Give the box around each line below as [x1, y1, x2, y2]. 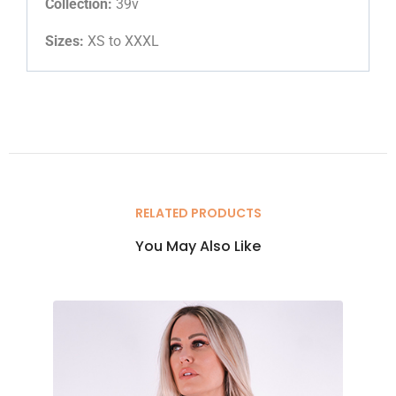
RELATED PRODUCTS [134, 204, 262, 223]
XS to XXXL [84, 33, 159, 50]
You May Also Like [135, 236, 261, 257]
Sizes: [45, 33, 84, 50]
